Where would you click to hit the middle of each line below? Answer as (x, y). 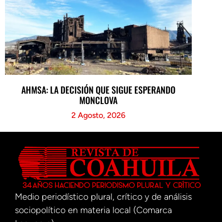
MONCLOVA (98, 100)
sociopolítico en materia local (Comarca (93, 210)
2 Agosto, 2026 (98, 115)
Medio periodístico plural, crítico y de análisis (103, 196)
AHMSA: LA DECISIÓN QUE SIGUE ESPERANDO (98, 89)
